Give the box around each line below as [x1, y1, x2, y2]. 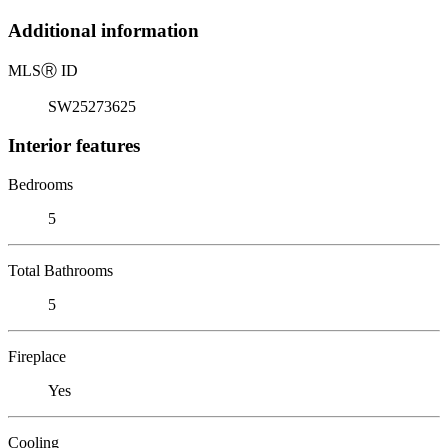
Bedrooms [8, 175, 73, 193]
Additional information [8, 20, 199, 42]
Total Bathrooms [8, 261, 113, 279]
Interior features [8, 134, 140, 156]
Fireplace [8, 347, 66, 365]
